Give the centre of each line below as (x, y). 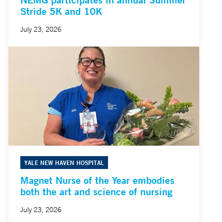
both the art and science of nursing (96, 192)
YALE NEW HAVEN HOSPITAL (64, 163)
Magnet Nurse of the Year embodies (97, 180)
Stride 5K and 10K (61, 11)
